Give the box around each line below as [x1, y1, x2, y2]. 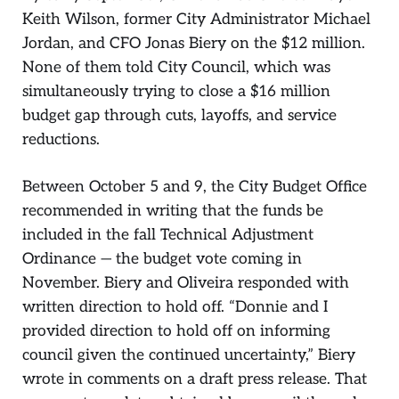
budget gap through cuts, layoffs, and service [22, 106, 337, 126]
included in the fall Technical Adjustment [22, 224, 313, 244]
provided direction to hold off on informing [22, 321, 330, 340]
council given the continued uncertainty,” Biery [22, 345, 355, 364]
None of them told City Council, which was [22, 58, 330, 77]
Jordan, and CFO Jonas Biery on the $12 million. [22, 34, 365, 53]
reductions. [22, 130, 100, 150]
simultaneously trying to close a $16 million [22, 82, 330, 102]
